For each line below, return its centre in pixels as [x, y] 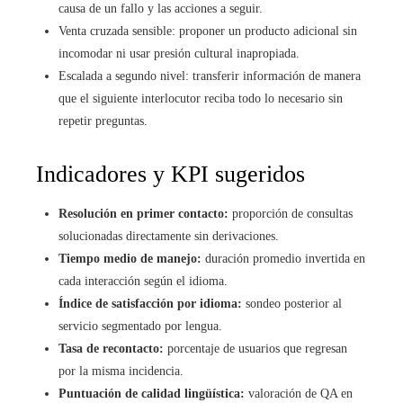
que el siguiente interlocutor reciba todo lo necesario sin [201, 98]
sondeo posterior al [292, 303]
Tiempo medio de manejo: [130, 258]
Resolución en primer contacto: [143, 213]
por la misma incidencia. [121, 371]
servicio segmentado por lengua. [140, 326]
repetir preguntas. [103, 121]
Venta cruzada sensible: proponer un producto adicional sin [208, 31]
